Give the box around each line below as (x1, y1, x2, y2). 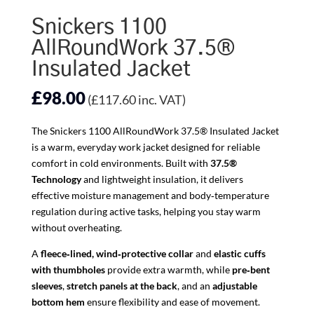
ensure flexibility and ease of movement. (84, 296, 260, 308)
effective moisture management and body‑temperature (31, 189, 269, 202)
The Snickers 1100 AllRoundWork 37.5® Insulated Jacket (31, 125, 279, 137)
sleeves (31, 280, 62, 292)
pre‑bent (231, 264, 270, 276)
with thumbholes (31, 264, 105, 276)
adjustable (212, 280, 257, 292)
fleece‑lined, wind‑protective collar (40, 247, 193, 260)
